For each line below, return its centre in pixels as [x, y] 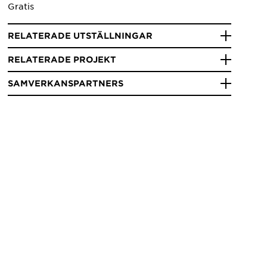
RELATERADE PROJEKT [62, 59]
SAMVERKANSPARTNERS [66, 83]
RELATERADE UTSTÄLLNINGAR [80, 35]
